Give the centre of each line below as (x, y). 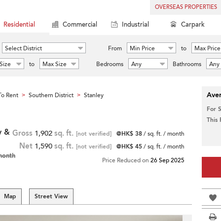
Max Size (55, 64)
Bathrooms (187, 64)
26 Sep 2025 (167, 160)
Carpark (193, 25)
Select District (23, 48)
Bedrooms (110, 64)
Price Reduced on (126, 160)
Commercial (80, 25)
